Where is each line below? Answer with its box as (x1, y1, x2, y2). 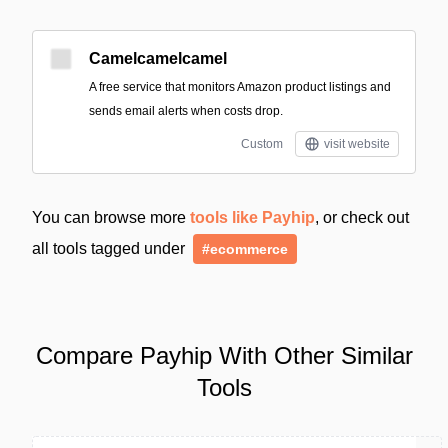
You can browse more (32, 209, 190, 226)
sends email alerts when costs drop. (89, 104, 283, 118)
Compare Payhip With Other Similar (35, 342, 413, 369)
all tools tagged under (32, 240, 189, 257)
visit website (324, 137, 390, 151)
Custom (241, 137, 283, 151)
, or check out (315, 209, 409, 226)
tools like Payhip (190, 209, 315, 226)
